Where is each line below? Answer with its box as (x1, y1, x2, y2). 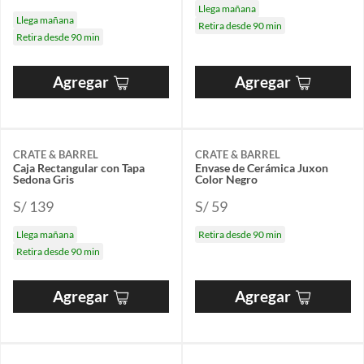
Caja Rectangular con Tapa (13, 161, 145, 175)
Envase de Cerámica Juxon (195, 161, 328, 175)
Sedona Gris (13, 172, 74, 187)
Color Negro (195, 172, 258, 187)
